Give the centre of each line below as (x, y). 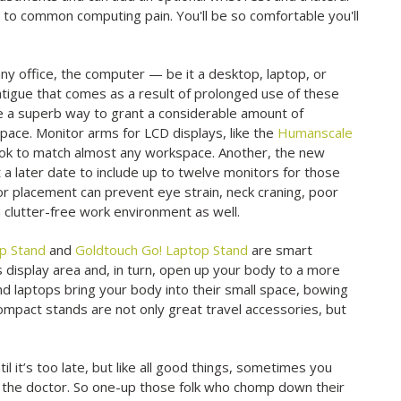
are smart (281, 250)
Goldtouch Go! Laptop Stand (162, 250)
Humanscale (316, 133)
